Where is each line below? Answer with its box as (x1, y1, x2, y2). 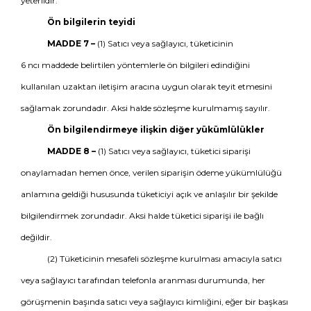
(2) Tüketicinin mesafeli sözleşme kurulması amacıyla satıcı (47, 253, 282, 264)
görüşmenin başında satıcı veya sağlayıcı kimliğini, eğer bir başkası (21, 296, 288, 307)
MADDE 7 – (47, 38, 95, 49)
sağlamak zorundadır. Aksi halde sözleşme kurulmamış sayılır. (21, 103, 270, 113)
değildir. (21, 232, 52, 242)
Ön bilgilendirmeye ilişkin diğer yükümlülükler (47, 124, 264, 135)
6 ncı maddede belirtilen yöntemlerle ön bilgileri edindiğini (21, 60, 250, 70)
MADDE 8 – (47, 146, 96, 156)
